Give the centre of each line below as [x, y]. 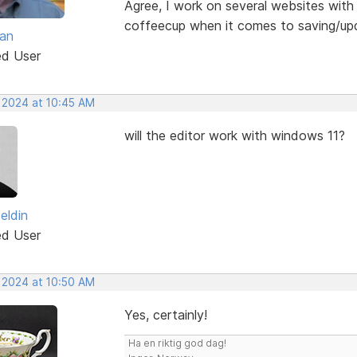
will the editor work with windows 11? [234, 135]
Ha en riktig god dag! [177, 343]
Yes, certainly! [165, 314]
